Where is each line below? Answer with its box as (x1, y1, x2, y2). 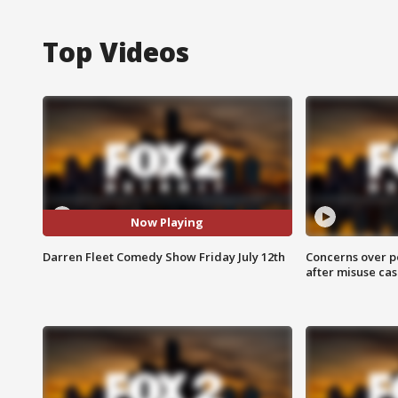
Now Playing (131, 214, 204, 231)
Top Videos (43, 33, 189, 70)
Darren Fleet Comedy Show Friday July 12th (43, 248, 285, 265)
